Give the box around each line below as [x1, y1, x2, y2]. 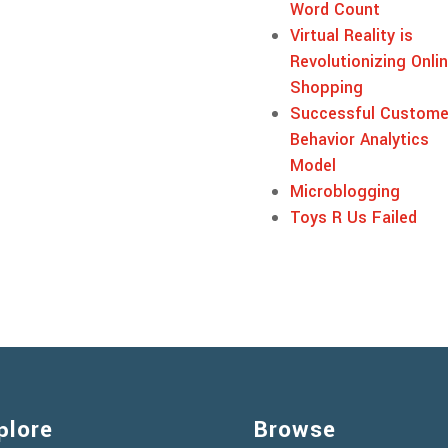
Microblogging [289, 179, 400, 203]
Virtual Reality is [289, 23, 413, 47]
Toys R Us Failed [289, 205, 417, 229]
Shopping [289, 75, 363, 99]
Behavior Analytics [289, 127, 429, 151]
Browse [253, 413, 336, 446]
